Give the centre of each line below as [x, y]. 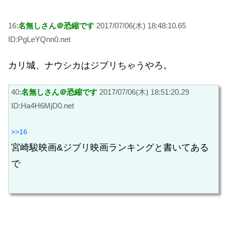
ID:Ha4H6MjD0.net [43, 105]
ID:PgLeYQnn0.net [39, 40]
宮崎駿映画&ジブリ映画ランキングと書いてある [110, 148]
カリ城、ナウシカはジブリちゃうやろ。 [90, 66]
